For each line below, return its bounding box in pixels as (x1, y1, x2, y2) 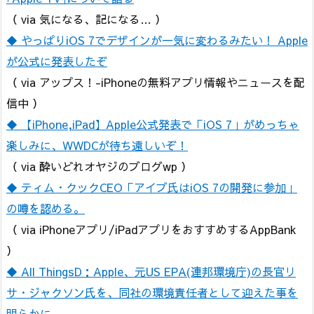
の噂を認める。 (6, 200, 85, 216)
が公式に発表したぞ (6, 53, 107, 69)
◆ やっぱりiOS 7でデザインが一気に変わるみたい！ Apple (6, 32, 308, 48)
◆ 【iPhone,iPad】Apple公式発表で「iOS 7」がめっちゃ (6, 116, 299, 132)
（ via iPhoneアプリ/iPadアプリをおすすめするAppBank (6, 221, 296, 237)
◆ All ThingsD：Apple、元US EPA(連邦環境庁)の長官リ (6, 263, 296, 279)
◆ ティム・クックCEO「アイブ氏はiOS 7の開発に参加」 (6, 179, 297, 195)
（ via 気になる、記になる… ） (6, 11, 166, 27)
